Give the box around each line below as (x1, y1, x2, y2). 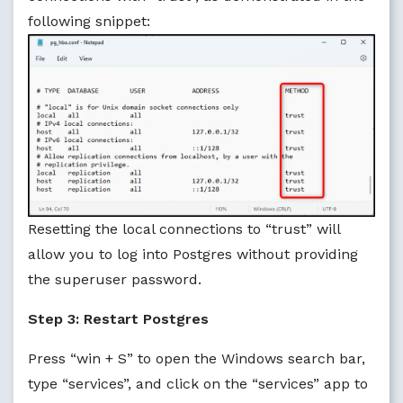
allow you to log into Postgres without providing (28, 246, 358, 264)
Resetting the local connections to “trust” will (28, 220, 340, 238)
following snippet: (28, 13, 150, 31)
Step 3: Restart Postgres (28, 310, 209, 328)
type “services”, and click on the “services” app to (28, 375, 368, 393)
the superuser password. (28, 271, 201, 289)
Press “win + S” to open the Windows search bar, (28, 350, 365, 368)
